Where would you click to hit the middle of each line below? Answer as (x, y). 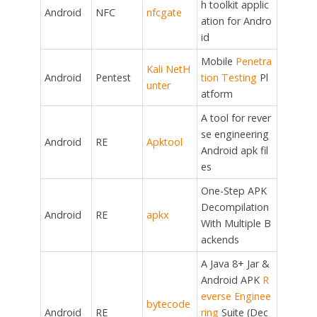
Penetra (253, 62)
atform (217, 94)
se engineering (235, 134)
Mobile (218, 62)
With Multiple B (236, 224)
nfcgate (164, 13)
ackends (220, 240)
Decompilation (235, 207)
